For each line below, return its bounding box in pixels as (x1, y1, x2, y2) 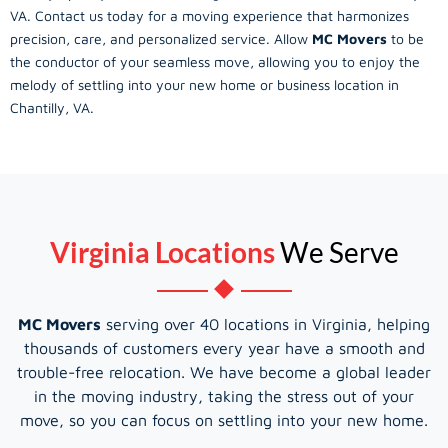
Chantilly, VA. (10, 99, 94, 116)
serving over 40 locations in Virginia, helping (101, 314, 430, 333)
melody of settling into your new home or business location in (10, 76, 399, 93)
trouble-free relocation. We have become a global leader (17, 362, 431, 381)
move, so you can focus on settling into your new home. (20, 410, 428, 429)
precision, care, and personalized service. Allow (10, 30, 312, 47)
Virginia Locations (49, 234, 275, 269)
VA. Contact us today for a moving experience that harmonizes (10, 7, 409, 24)
